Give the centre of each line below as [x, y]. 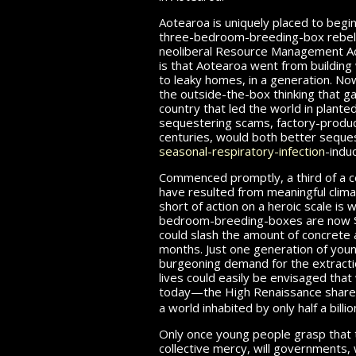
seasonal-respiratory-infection [242, 151]
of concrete [319, 234]
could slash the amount [223, 234]
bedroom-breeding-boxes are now [256, 220]
